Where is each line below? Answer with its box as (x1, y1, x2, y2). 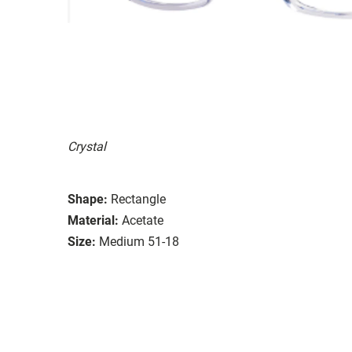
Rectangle (111, 191, 166, 207)
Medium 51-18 (99, 233, 179, 249)
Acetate (122, 212, 163, 228)
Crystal (68, 138, 106, 154)
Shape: (68, 191, 108, 207)
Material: (68, 212, 119, 228)
